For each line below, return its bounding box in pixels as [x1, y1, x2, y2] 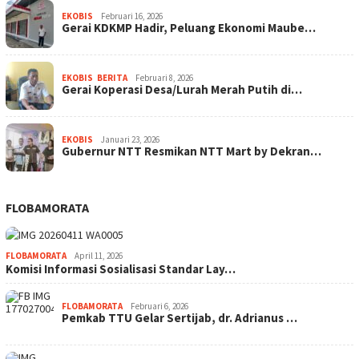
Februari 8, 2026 [135, 72, 193, 84]
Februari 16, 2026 [101, 10, 163, 22]
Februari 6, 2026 [131, 301, 188, 313]
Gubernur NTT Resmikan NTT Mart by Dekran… [62, 143, 321, 159]
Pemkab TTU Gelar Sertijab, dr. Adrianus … [62, 310, 297, 326]
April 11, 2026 [75, 250, 123, 262]
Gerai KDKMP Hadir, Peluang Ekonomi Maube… [62, 20, 316, 36]
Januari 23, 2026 [101, 134, 159, 146]
